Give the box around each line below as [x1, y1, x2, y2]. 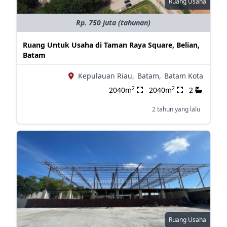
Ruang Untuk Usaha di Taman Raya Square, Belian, [22, 40, 200, 50]
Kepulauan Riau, [78, 71, 134, 81]
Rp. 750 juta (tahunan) [76, 18, 151, 27]
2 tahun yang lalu [152, 105, 200, 113]
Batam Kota [164, 71, 203, 81]
